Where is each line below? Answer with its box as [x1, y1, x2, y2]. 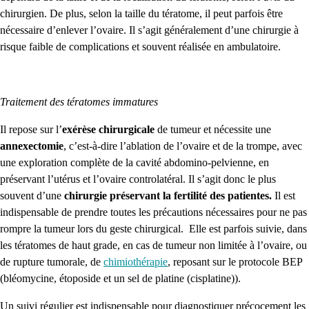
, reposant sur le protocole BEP [168, 255, 302, 268]
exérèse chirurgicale [62, 123, 154, 135]
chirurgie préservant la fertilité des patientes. [64, 189, 272, 201]
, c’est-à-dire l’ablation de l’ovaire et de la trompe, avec [63, 139, 302, 152]
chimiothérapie [103, 255, 168, 268]
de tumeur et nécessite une [154, 123, 271, 135]
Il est [272, 189, 295, 201]
